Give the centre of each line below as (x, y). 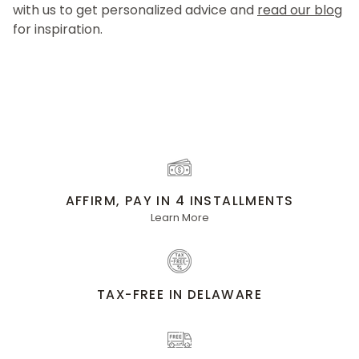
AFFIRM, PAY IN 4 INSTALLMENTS (179, 201)
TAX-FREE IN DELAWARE (179, 295)
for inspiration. (58, 29)
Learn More (179, 218)
